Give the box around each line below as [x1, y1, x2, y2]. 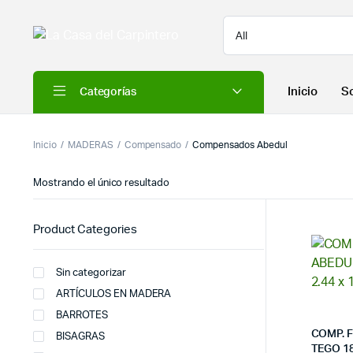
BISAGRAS [56, 332, 105, 342]
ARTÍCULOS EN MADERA [56, 289, 172, 299]
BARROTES [56, 310, 108, 321]
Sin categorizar [56, 268, 126, 278]
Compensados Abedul [192, 140, 288, 150]
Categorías [79, 86, 137, 98]
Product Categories [33, 224, 137, 236]
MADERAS [67, 140, 113, 150]
